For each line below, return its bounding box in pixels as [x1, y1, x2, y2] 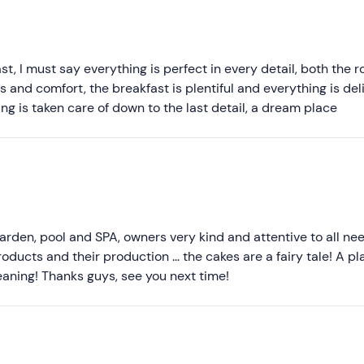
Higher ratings [267, 91, 351, 109]
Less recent [267, 58, 336, 76]
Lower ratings [267, 123, 348, 141]
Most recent [267, 26, 339, 44]
